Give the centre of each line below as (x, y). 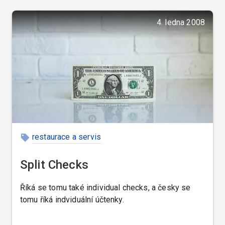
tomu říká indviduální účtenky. (72, 200)
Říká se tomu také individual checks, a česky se (105, 188)
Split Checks (54, 165)
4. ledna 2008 (181, 23)
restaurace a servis (67, 137)
